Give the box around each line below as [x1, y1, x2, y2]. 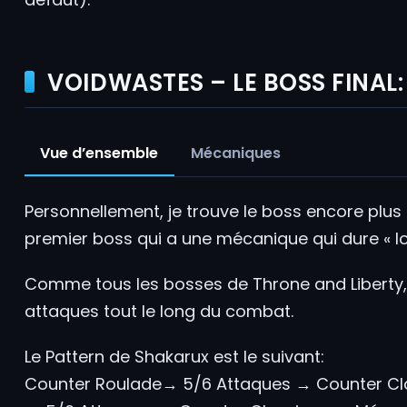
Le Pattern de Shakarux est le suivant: [24, 344, 324, 368]
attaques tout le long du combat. [24, 299, 293, 323]
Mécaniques [190, 143, 281, 164]
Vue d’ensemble [40, 143, 159, 164]
